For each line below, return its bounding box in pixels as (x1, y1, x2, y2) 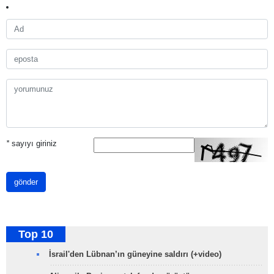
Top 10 (18, 228, 53, 241)
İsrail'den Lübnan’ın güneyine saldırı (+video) (49, 250, 221, 259)
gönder (14, 177, 38, 187)
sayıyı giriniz (9, 139, 57, 149)
